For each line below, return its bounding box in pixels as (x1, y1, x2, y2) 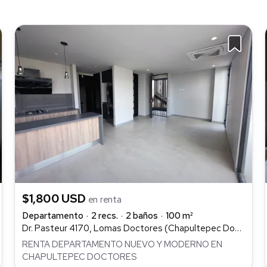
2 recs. (91, 210, 118, 222)
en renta (88, 194, 122, 206)
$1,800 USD (22, 191, 88, 207)
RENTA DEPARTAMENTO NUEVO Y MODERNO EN (22, 238, 222, 250)
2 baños (126, 210, 158, 222)
